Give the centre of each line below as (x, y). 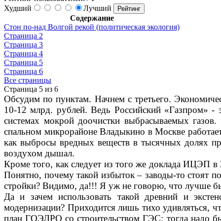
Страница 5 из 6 (31, 89)
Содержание (92, 18)
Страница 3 (23, 44)
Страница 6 (23, 71)
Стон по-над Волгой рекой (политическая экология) (92, 27)
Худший (18, 8)
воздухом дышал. (39, 153)
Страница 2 (23, 36)
